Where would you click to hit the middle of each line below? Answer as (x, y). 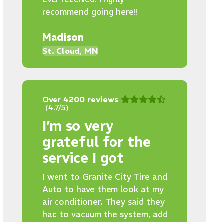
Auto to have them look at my (103, 189)
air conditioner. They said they (103, 202)
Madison (63, 37)
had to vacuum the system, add (105, 214)
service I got (83, 158)
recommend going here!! (90, 12)
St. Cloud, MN (70, 51)
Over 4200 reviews (80, 99)
